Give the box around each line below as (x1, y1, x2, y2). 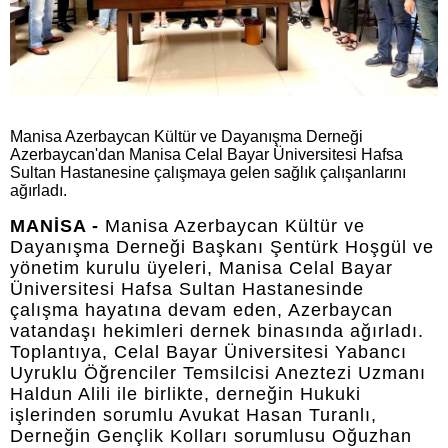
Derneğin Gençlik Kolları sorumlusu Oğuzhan (10, 425, 412, 446)
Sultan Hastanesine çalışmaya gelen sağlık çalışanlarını (10, 163, 406, 181)
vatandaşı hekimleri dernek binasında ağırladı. (10, 320, 424, 341)
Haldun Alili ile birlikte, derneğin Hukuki (10, 383, 361, 404)
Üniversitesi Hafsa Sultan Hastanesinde (10, 278, 364, 299)
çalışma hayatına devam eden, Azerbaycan (10, 299, 393, 320)
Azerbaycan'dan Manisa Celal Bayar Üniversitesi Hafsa (10, 145, 403, 163)
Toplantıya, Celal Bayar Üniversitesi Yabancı (10, 341, 407, 362)
